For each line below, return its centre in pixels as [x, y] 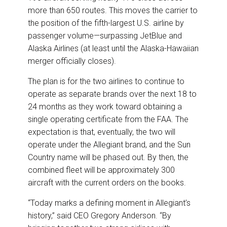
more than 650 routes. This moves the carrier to [113, 11]
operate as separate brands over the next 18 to [112, 94]
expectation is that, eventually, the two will [102, 132]
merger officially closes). [72, 61]
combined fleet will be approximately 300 [101, 170]
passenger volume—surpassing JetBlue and [105, 36]
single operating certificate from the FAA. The [108, 120]
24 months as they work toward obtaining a [105, 107]
